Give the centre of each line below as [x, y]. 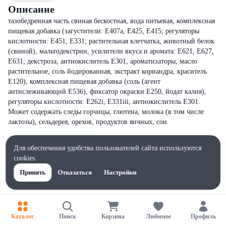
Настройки [120, 172]
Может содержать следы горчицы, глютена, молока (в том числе [106, 112]
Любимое [158, 216]
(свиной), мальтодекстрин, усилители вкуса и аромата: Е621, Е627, [111, 51]
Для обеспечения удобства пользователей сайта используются [108, 148]
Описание [31, 9]
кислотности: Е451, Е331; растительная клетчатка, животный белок [111, 41]
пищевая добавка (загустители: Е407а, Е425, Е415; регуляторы [104, 31]
